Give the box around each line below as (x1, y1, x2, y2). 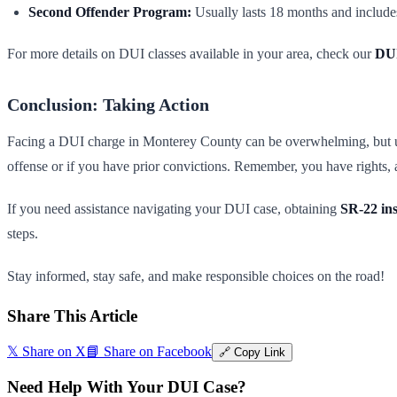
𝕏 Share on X (7, 343, 86, 359)
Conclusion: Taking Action (7, 94, 209, 114)
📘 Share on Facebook (86, 343, 212, 359)
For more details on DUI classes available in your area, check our (7, 45, 375, 61)
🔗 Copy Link (219, 345, 285, 359)
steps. (7, 225, 38, 241)
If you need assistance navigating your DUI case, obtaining (7, 200, 340, 216)
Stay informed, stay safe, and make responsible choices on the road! (7, 268, 385, 284)
